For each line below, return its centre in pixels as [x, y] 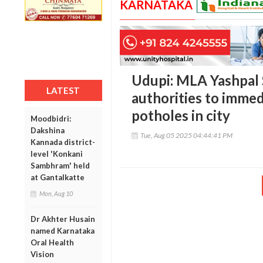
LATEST [63, 90]
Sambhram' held [60, 165]
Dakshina [48, 130]
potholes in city [181, 116]
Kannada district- [63, 142]
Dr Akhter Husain [63, 219]
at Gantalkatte [58, 177]
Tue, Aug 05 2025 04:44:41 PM [186, 136]
